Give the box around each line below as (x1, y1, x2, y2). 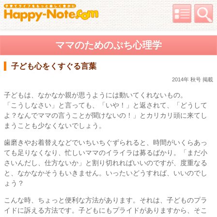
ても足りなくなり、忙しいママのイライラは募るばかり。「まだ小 (4, 148, 207, 156)
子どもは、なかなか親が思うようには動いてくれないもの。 (4, 91, 187, 99)
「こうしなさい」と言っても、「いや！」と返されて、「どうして (4, 101, 207, 109)
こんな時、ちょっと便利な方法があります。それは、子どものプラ (4, 196, 207, 204)
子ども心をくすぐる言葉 (11, 62, 96, 71)
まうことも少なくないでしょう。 (4, 121, 106, 129)
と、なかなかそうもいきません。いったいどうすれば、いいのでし (4, 169, 207, 177)
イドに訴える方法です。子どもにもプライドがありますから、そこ (4, 206, 207, 214)
